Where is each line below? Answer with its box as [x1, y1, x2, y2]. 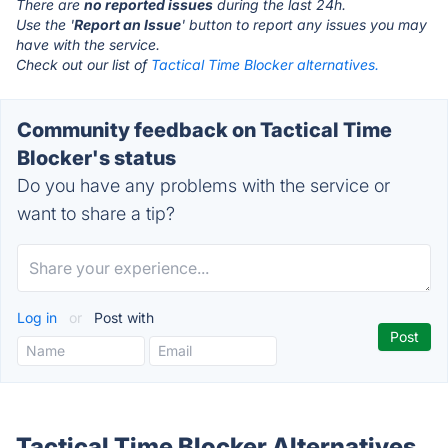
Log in [17, 309, 61, 326]
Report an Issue [74, 16, 181, 33]
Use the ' [16, 16, 74, 33]
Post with [90, 309, 154, 326]
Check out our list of [16, 56, 151, 73]
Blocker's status [17, 146, 176, 170]
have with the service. [16, 36, 160, 53]
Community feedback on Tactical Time [17, 118, 392, 142]
